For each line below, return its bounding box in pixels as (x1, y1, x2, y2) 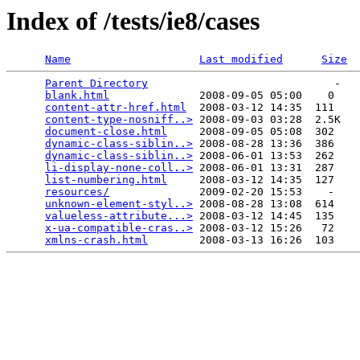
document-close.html (45, 125, 167, 138)
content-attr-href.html (45, 101, 186, 114)
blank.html (45, 89, 109, 102)
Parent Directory (45, 77, 148, 90)
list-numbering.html (45, 174, 167, 186)
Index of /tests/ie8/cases (6, 6, 260, 35)
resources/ (45, 186, 109, 198)
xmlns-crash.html (45, 234, 148, 247)
